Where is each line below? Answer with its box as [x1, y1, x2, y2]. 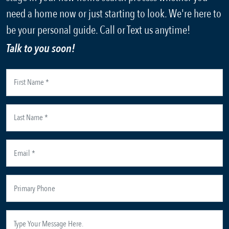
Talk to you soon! [6, 40, 75, 56]
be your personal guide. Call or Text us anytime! [6, 22, 190, 38]
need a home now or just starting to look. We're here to [6, 6, 221, 21]
